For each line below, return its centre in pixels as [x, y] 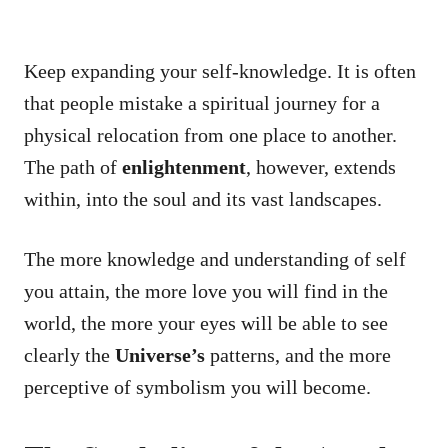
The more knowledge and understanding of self [215, 258]
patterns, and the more [298, 354]
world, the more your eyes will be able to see [206, 322]
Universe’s [160, 354]
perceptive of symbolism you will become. [197, 386]
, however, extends [321, 166]
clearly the [69, 354]
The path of [73, 166]
